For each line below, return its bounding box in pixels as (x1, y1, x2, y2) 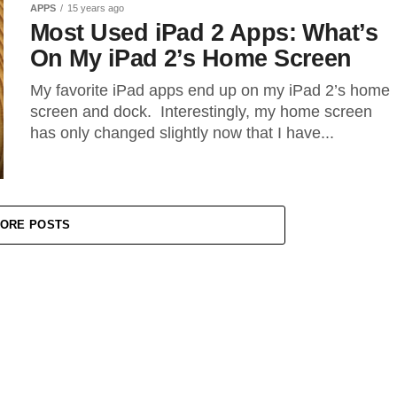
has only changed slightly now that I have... (30, 124, 334, 142)
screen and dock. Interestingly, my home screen (30, 103, 372, 121)
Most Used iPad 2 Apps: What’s (30, 19, 378, 46)
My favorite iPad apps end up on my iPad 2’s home (30, 82, 390, 99)
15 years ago (67, 3, 124, 13)
